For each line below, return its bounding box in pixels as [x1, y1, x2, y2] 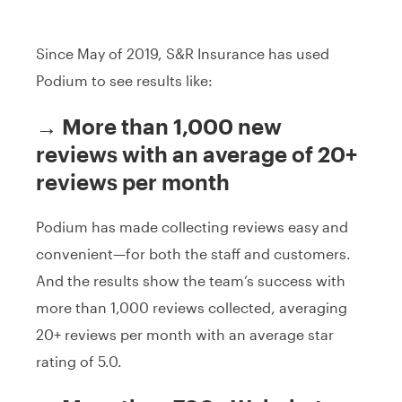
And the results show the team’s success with [36, 271, 345, 289]
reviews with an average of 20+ [36, 140, 357, 167]
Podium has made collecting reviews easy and [36, 217, 348, 235]
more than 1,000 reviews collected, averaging [36, 298, 347, 316]
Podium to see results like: [36, 71, 213, 89]
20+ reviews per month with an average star [36, 325, 334, 343]
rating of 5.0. [36, 352, 122, 370]
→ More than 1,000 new [36, 112, 282, 139]
